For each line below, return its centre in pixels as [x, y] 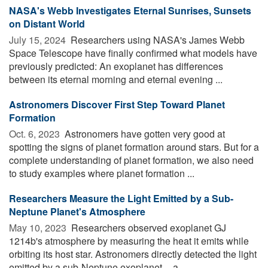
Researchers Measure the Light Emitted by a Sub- [121, 198]
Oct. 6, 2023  [36, 133]
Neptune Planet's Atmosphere [77, 211]
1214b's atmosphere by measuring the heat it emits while [129, 240]
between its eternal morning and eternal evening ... [116, 79]
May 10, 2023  [39, 227]
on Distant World [47, 23]
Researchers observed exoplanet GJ [147, 227]
